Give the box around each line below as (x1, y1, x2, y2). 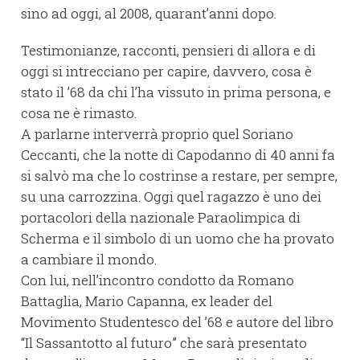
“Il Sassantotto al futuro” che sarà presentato (21, 333, 307, 353)
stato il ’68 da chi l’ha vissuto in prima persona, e (21, 83, 331, 102)
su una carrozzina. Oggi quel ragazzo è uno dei (21, 187, 321, 207)
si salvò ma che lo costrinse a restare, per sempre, (21, 166, 337, 186)
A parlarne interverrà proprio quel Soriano (21, 125, 293, 144)
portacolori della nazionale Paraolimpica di (21, 208, 301, 227)
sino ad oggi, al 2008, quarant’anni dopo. (21, 4, 276, 23)
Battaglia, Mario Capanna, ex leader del (21, 292, 272, 311)
